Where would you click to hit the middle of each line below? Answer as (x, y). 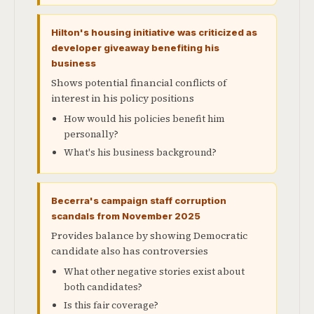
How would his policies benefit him (144, 119)
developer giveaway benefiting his (135, 48)
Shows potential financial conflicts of (139, 83)
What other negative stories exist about (154, 272)
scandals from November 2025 (126, 216)
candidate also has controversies (130, 251)
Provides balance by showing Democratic (149, 235)
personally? (91, 134)
